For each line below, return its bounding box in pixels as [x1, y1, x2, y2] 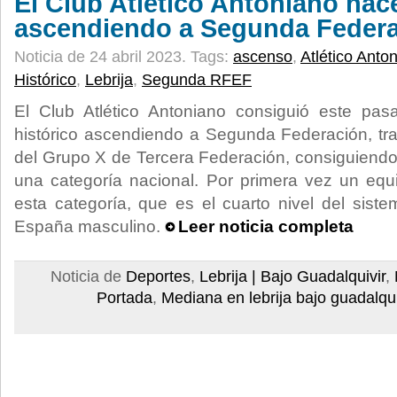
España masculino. [14, 217, 165, 236]
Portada [97, 289, 152, 307]
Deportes [126, 268, 191, 285]
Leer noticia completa [178, 217, 354, 236]
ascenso [233, 48, 292, 66]
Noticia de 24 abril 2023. [14, 48, 191, 66]
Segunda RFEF [142, 71, 252, 89]
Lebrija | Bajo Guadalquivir [199, 268, 385, 285]
